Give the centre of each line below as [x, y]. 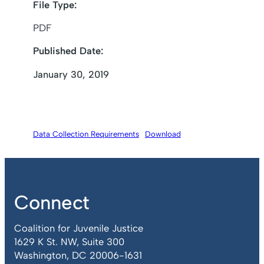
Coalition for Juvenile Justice [79, 228]
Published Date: [68, 51]
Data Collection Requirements [86, 134]
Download [163, 134]
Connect [52, 202]
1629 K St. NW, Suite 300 [69, 242]
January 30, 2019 [71, 74]
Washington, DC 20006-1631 [78, 255]
